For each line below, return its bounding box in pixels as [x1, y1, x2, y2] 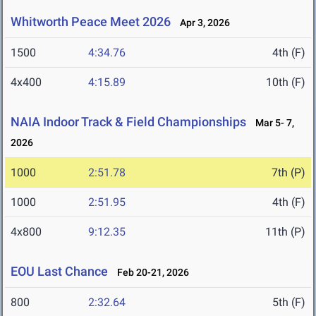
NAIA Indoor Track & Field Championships [11, 114, 246, 130]
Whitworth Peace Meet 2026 [11, 14, 171, 30]
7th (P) [272, 166, 305, 180]
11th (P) [265, 225, 305, 239]
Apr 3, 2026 [174, 17, 230, 29]
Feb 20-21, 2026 [111, 267, 189, 279]
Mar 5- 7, [249, 117, 294, 129]
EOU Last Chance [11, 264, 108, 279]
